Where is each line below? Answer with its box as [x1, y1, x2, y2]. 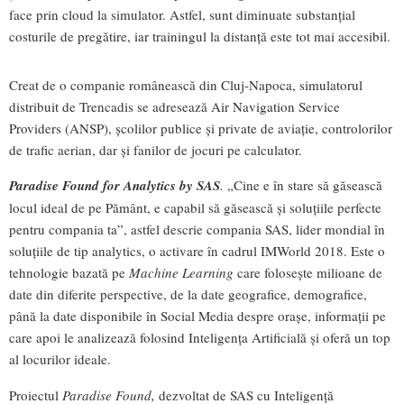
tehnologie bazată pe [9, 263, 129, 282]
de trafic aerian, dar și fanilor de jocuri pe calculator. [9, 141, 302, 160]
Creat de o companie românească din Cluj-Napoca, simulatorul [9, 76, 363, 95]
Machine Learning [129, 263, 237, 282]
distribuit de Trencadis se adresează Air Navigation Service [9, 97, 340, 116]
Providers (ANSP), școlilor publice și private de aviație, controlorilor [9, 119, 392, 138]
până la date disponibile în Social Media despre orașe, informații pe [9, 307, 386, 326]
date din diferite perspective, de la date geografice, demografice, [9, 285, 367, 304]
